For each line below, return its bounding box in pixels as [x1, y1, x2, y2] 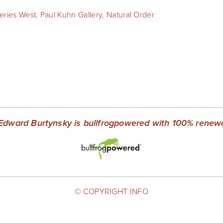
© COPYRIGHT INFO [74, 186, 149, 197]
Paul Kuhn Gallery [40, 9, 103, 20]
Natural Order [106, 9, 155, 20]
